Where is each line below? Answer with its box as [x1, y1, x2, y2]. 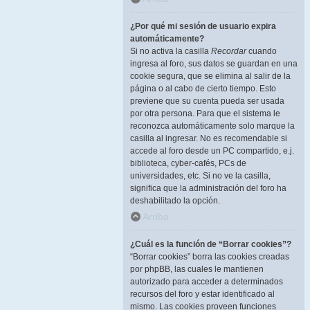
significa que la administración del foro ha [130, 183, 286, 193]
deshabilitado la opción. [130, 196, 220, 206]
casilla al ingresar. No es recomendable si [130, 134, 287, 143]
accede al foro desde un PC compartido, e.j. [130, 146, 294, 156]
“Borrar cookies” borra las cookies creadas [130, 252, 289, 262]
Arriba [142, 211, 169, 222]
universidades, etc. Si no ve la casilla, [130, 171, 271, 181]
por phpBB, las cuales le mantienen [130, 264, 264, 274]
